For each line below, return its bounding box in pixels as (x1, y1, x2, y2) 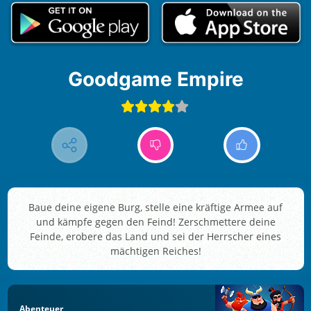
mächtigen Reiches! (110, 244, 201, 258)
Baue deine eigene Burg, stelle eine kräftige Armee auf (28, 200, 283, 214)
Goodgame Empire (82, 67, 244, 92)
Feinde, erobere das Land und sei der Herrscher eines (30, 229, 281, 243)
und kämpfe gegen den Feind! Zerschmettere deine (35, 215, 276, 228)
